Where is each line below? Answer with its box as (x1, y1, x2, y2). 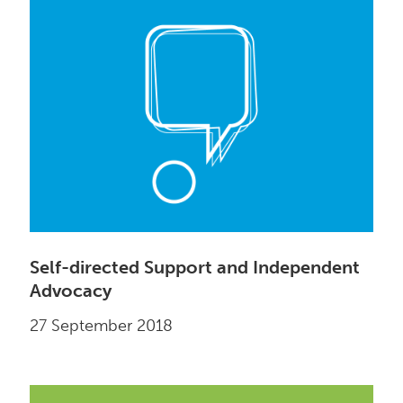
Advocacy (30, 280, 112, 302)
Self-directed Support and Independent (30, 256, 361, 279)
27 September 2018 (30, 316, 174, 336)
